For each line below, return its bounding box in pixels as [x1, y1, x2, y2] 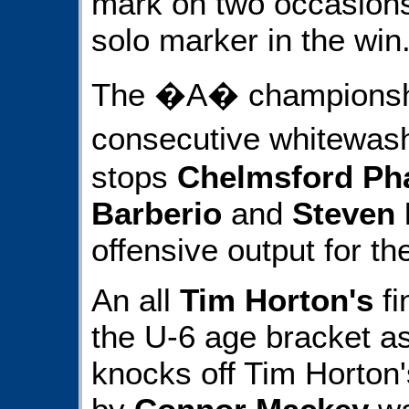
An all [91, 281, 180, 318]
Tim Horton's [180, 281, 373, 318]
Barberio [91, 195, 222, 232]
